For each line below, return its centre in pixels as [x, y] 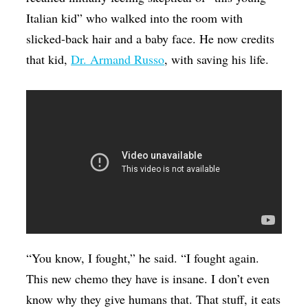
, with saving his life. [217, 59]
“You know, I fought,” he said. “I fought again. [143, 257]
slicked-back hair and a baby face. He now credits [151, 38]
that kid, [49, 59]
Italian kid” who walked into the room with [135, 18]
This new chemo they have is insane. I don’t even [148, 278]
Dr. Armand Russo [118, 59]
